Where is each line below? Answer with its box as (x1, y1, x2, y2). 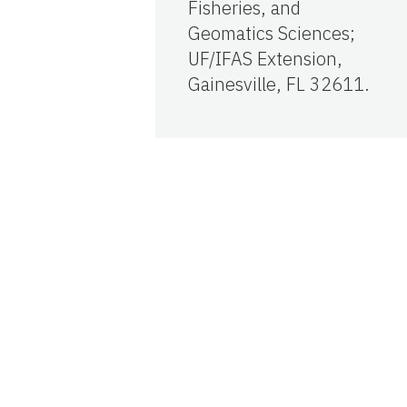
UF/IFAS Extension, (188, 46, 342, 72)
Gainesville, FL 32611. (188, 72, 370, 97)
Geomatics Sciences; (188, 21, 355, 46)
